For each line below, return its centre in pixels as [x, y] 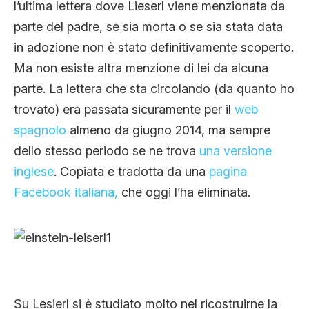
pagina [228, 172]
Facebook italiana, [66, 192]
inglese [34, 172]
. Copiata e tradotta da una [131, 172]
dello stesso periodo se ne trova [107, 151]
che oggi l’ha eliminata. [184, 192]
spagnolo [40, 130]
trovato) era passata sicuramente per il [124, 110]
